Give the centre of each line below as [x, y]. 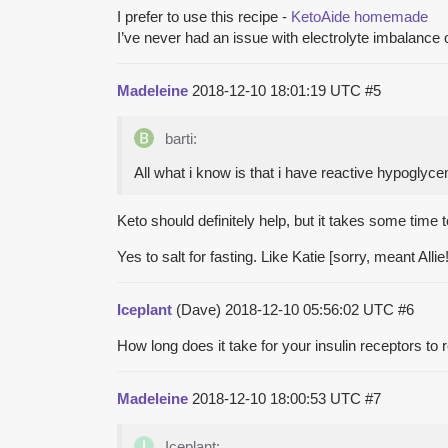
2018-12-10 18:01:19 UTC [278, 90]
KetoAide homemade [359, 16]
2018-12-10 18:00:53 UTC [278, 398]
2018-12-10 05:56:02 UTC [311, 309]
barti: [179, 138]
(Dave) [198, 309]
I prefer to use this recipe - [204, 16]
